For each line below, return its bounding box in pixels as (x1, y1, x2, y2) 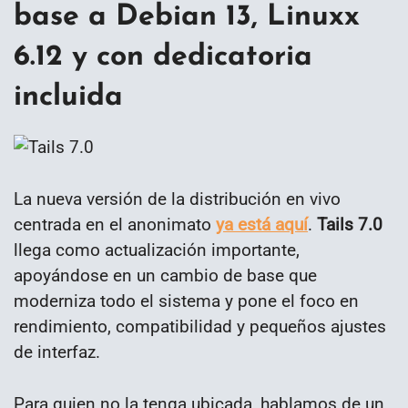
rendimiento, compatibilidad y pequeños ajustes (14, 315, 386, 337)
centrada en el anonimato (14, 213, 216, 235)
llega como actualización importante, (14, 239, 300, 260)
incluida (14, 82, 123, 112)
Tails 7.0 (317, 213, 382, 235)
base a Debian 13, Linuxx (14, 2, 360, 32)
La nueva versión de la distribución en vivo (14, 188, 341, 209)
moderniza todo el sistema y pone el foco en (14, 290, 359, 311)
